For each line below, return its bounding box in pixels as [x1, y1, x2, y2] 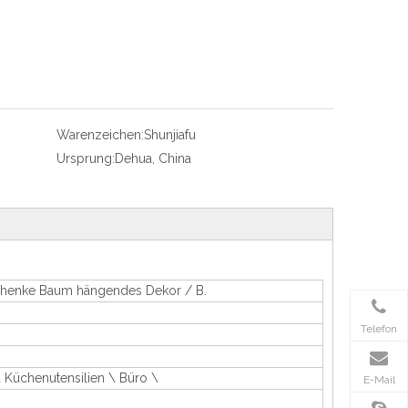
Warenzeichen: [56, 127, 144, 142]
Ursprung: [56, 151, 115, 166]
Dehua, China [115, 151, 191, 166]
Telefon [361, 321, 397, 335]
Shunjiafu [144, 127, 196, 142]
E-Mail [362, 372, 395, 386]
